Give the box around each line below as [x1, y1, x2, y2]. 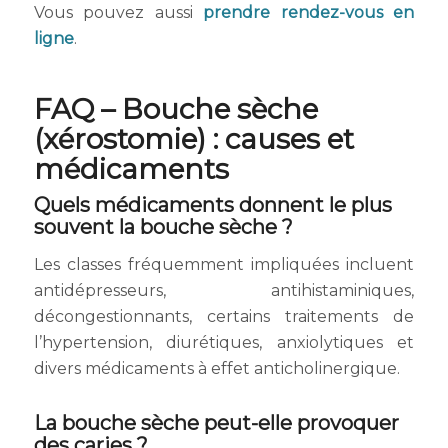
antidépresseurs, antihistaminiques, [33, 281, 415, 300]
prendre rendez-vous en [203, 3, 415, 23]
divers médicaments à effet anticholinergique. [33, 359, 400, 378]
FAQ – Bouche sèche [33, 92, 318, 127]
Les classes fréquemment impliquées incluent [33, 255, 415, 274]
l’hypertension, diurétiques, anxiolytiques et [33, 333, 415, 352]
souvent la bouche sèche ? [33, 215, 293, 240]
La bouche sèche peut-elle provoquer [33, 411, 399, 435]
